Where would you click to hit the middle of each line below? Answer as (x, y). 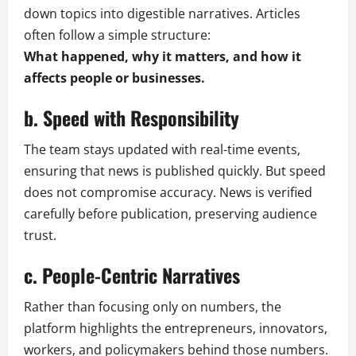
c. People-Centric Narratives (132, 275)
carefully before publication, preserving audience (170, 213)
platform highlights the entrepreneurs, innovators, (176, 328)
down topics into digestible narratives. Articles (162, 13)
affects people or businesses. (114, 77)
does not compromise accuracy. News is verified (168, 192)
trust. (40, 235)
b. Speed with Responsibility (132, 117)
